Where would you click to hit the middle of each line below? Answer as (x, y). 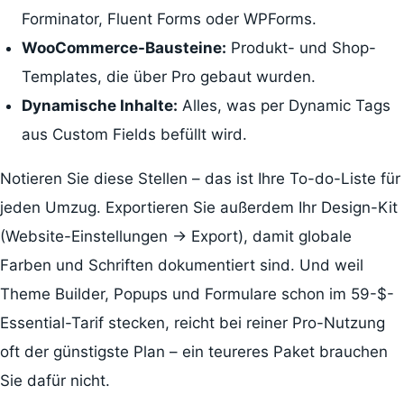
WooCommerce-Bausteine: (124, 47)
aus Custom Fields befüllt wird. (134, 134)
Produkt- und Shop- (301, 47)
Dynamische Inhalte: (99, 105)
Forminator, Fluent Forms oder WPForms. (169, 18)
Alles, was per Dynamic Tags (284, 105)
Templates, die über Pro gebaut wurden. (168, 76)
